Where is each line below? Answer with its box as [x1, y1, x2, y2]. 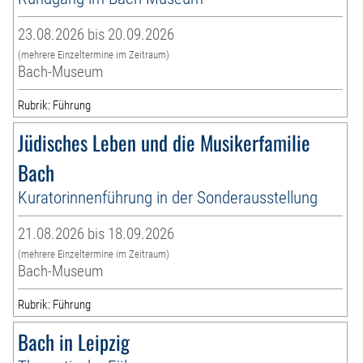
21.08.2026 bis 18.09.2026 [18, 224, 175, 244]
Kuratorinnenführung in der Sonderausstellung [18, 187, 318, 208]
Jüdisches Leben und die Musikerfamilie [18, 127, 311, 158]
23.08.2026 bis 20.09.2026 [18, 25, 175, 45]
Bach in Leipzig [18, 327, 130, 357]
